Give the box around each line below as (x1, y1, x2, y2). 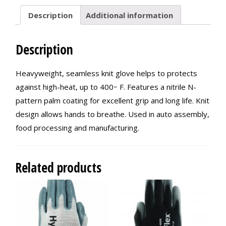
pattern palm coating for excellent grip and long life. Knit (16, 95, 209, 106)
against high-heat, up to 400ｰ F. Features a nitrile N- (16, 82, 196, 92)
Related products (15, 158, 101, 177)
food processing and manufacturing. (16, 123, 139, 133)
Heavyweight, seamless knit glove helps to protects (16, 68, 197, 79)
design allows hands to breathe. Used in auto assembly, (16, 109, 209, 120)
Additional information (86, 10, 173, 20)
